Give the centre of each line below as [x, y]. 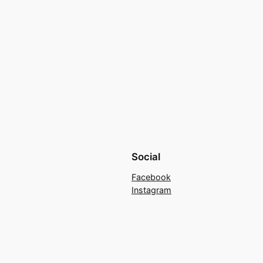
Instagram [151, 190]
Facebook [151, 177]
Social [146, 157]
